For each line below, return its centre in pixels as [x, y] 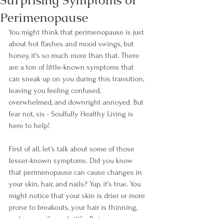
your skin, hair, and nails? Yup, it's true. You [76, 184]
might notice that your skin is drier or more [78, 196]
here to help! [29, 126]
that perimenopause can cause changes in [76, 172]
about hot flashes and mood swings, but [72, 44]
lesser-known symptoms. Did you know [72, 161]
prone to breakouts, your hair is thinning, [74, 207]
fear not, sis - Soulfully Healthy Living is [72, 114]
